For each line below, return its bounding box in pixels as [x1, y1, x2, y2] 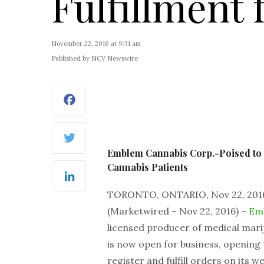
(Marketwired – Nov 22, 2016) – [107, 205, 249, 217]
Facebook [93, 101, 136, 113]
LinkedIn [93, 178, 133, 190]
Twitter [93, 140, 128, 151]
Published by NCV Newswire [51, 54, 138, 62]
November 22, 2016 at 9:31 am [51, 39, 141, 48]
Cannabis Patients [107, 161, 188, 173]
